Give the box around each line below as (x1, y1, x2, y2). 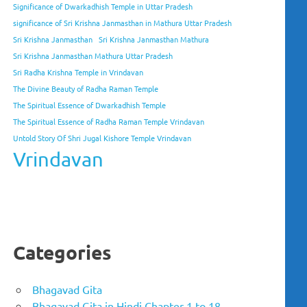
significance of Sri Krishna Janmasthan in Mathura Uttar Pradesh (13, 17, 232, 29)
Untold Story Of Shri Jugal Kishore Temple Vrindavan (13, 132, 192, 144)
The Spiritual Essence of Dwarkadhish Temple (13, 99, 167, 111)
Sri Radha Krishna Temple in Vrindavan (13, 66, 144, 78)
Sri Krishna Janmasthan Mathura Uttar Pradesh (13, 50, 173, 62)
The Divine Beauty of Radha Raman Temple (13, 83, 159, 95)
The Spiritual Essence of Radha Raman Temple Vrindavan (13, 116, 205, 127)
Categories (13, 240, 112, 265)
